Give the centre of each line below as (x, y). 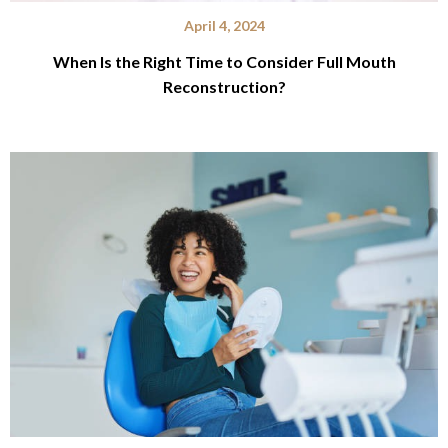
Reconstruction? (224, 87)
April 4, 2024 (224, 26)
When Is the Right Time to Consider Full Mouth (224, 62)
